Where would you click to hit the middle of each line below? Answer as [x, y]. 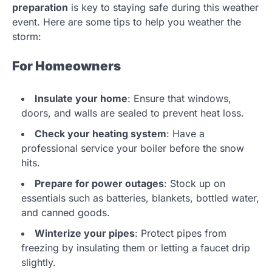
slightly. [39, 262]
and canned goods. [66, 212]
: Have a [185, 133]
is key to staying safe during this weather [163, 8]
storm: [27, 37]
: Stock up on [195, 183]
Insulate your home [81, 98]
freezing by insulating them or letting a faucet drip [136, 247]
